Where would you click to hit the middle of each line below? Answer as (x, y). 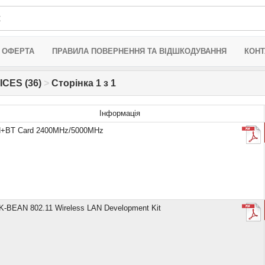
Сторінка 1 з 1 (83, 83)
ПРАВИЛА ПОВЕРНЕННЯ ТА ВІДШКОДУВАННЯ (139, 51)
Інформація (120, 113)
